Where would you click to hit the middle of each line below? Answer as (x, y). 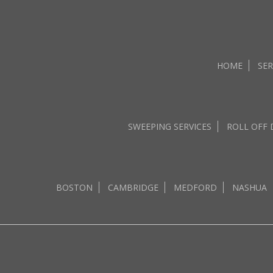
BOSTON (74, 187)
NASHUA (250, 187)
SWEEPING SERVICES (169, 126)
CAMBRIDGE (133, 187)
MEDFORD (195, 187)
